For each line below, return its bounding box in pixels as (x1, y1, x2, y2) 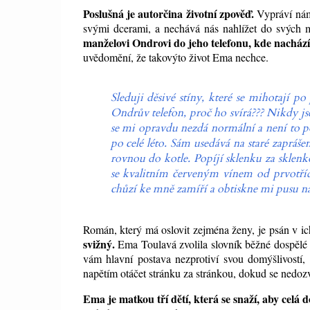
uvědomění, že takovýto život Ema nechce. (82, 50, 272, 65)
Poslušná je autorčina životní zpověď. (82, 6, 255, 22)
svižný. (82, 236, 115, 253)
